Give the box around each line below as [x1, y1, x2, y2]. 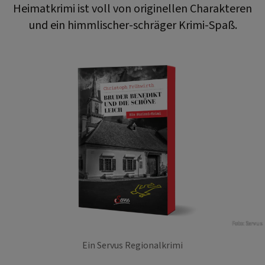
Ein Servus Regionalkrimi [82, 238, 183, 252]
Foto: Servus [232, 219, 263, 228]
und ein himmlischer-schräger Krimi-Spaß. [28, 17, 237, 34]
